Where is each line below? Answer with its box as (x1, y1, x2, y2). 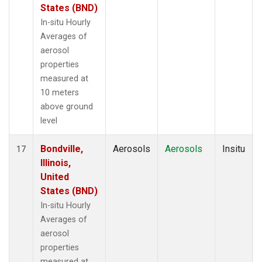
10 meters (40, 87, 79, 98)
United (40, 171, 69, 182)
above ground (40, 101, 93, 112)
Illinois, (40, 157, 71, 168)
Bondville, (40, 143, 83, 154)
